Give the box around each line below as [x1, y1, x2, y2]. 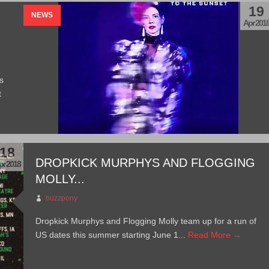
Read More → [188, 230, 242, 240]
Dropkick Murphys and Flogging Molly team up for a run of [35, 216, 257, 226]
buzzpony [46, 194, 78, 202]
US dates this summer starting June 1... [35, 230, 189, 240]
